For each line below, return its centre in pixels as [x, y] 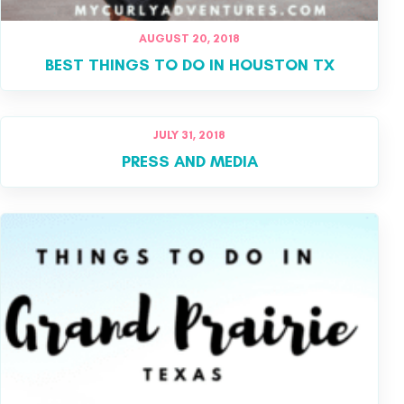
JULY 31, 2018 [189, 134]
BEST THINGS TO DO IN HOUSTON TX [189, 64]
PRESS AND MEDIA [189, 161]
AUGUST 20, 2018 [189, 38]
